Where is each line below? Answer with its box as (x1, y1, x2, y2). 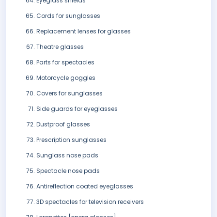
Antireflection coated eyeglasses (36, 182, 133, 191)
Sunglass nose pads (36, 151, 98, 160)
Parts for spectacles (36, 58, 94, 67)
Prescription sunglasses (36, 136, 107, 144)
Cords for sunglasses (36, 12, 100, 20)
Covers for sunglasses (36, 89, 103, 98)
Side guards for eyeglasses (36, 105, 118, 113)
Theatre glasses (36, 43, 84, 51)
